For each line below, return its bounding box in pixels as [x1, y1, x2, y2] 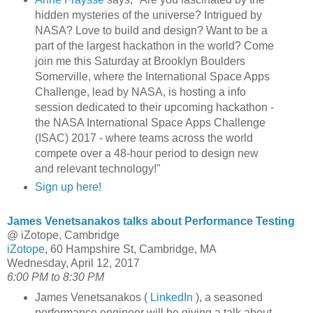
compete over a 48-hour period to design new [34, 147, 259, 159]
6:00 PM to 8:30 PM [7, 270, 104, 283]
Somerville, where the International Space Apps [34, 70, 270, 82]
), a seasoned [192, 291, 263, 303]
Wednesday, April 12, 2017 [7, 256, 140, 269]
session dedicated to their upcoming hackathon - [34, 101, 274, 113]
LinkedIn [150, 291, 193, 303]
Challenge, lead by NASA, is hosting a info [34, 85, 246, 98]
